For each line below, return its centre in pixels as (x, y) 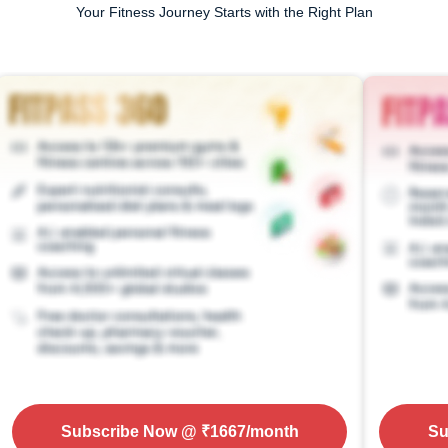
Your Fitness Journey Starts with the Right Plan (224, 12)
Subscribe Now (118, 432)
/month (272, 432)
